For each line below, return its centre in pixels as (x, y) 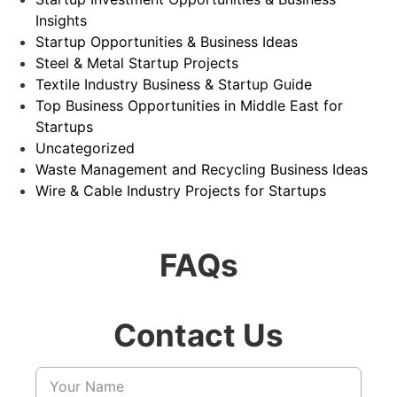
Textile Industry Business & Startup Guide (174, 84)
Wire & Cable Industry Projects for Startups (181, 190)
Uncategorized (85, 148)
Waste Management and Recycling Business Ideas (202, 169)
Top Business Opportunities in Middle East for (189, 105)
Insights (61, 20)
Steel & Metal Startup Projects (137, 62)
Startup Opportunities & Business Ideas (167, 41)
